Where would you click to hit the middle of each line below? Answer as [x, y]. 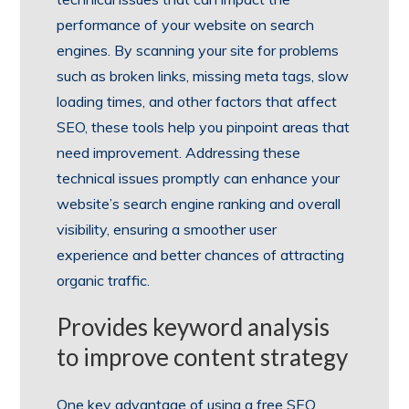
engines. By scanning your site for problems [198, 51]
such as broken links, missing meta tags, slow [203, 76]
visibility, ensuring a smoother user [167, 230]
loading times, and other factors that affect [197, 102]
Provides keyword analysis [194, 327]
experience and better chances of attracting [201, 255]
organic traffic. [104, 281]
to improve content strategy [203, 357]
